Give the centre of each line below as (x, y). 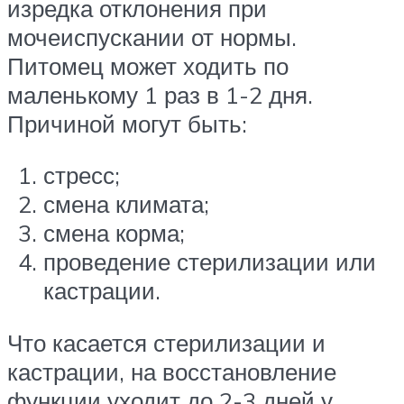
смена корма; (114, 233)
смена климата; (126, 204)
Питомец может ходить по (148, 65)
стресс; (82, 175)
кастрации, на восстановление (172, 371)
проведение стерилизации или (210, 262)
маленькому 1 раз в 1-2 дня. (160, 94)
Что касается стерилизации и (166, 342)
